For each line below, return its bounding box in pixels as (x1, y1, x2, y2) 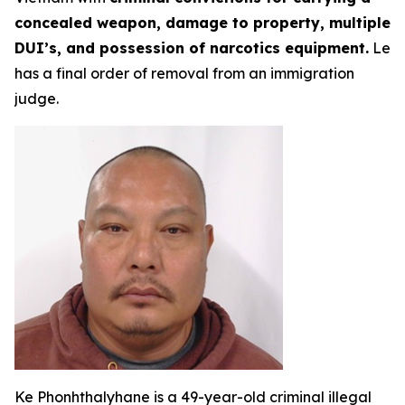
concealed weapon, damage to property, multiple (14, 14, 391, 33)
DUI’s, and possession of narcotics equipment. (14, 39, 369, 58)
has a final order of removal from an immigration (14, 64, 354, 83)
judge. (14, 89, 59, 108)
